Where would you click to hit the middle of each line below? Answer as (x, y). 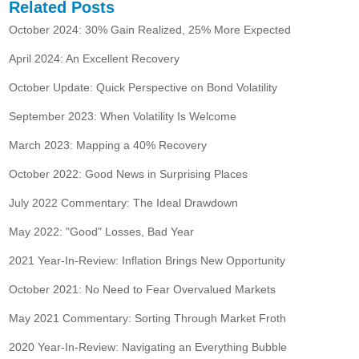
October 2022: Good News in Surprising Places (129, 173)
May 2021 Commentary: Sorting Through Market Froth (148, 318)
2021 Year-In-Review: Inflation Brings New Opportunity (147, 260)
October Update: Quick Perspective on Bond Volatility (143, 87)
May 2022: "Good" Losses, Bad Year (102, 231)
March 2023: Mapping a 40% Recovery (108, 145)
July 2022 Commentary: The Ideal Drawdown (124, 202)
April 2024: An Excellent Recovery (95, 58)
